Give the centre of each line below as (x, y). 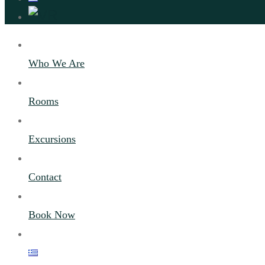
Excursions (52, 139)
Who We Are (56, 63)
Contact (45, 177)
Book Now (52, 215)
